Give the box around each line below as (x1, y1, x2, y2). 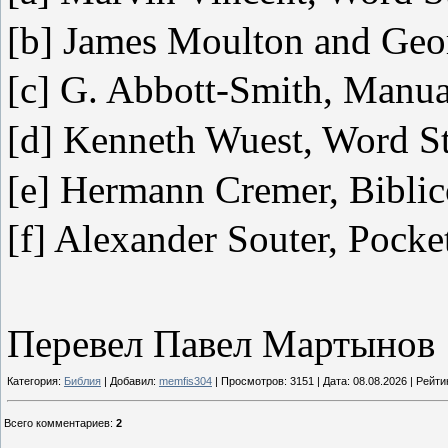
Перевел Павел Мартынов (7, 321, 435, 365)
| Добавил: (101, 375, 159, 388)
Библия (64, 375, 101, 388)
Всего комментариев (4, 416, 110, 429)
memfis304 (159, 375, 212, 388)
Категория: (7, 375, 64, 388)
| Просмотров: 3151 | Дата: (212, 375, 353, 388)
